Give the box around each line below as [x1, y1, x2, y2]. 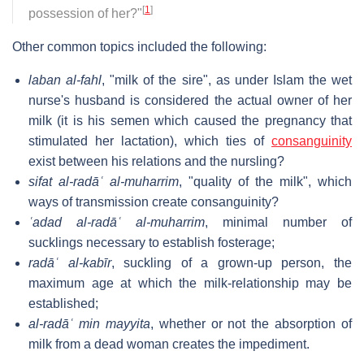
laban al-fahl [28, 72, 102, 87]
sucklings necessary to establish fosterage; [28, 235, 275, 249]
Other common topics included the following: [12, 39, 266, 54]
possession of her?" [28, 6, 142, 20]
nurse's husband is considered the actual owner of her [28, 93, 352, 107]
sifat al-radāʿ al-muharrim [28, 174, 179, 188]
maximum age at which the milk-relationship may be [28, 275, 352, 290]
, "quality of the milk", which [179, 174, 352, 188]
